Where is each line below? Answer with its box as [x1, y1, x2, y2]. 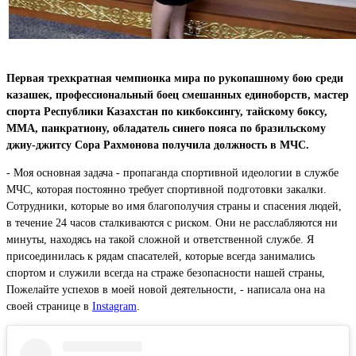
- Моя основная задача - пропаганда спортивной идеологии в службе [6, 166, 339, 179]
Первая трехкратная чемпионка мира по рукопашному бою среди [6, 72, 343, 84]
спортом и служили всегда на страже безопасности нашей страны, [6, 266, 325, 279]
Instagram [92, 300, 137, 312]
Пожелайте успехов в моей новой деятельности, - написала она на [6, 283, 325, 296]
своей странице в [6, 300, 92, 312]
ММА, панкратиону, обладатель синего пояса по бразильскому [6, 122, 326, 134]
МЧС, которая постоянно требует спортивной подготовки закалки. [6, 183, 327, 195]
